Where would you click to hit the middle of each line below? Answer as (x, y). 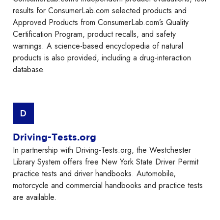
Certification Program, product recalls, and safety (94, 34)
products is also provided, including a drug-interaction (102, 58)
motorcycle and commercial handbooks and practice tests (108, 186)
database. (29, 70)
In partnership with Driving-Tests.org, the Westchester (102, 150)
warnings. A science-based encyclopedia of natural (98, 46)
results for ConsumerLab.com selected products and (100, 11)
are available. (35, 197)
